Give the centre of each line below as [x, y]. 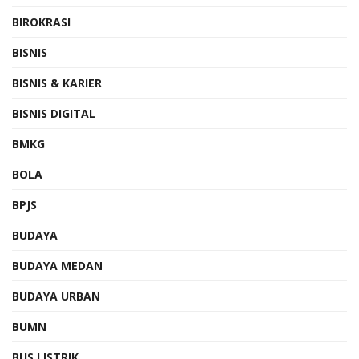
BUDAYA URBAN [56, 296]
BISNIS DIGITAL [54, 113]
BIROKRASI [41, 22]
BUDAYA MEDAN [57, 265]
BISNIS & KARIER [57, 83]
